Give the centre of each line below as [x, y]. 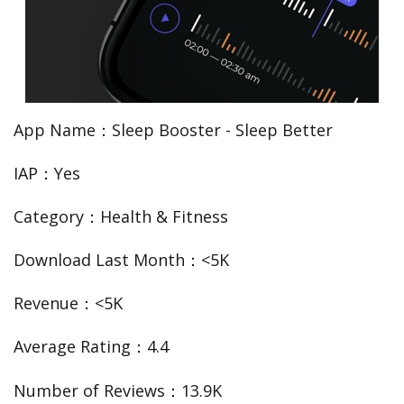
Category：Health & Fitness [121, 217]
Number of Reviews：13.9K [118, 390]
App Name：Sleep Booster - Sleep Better [173, 130]
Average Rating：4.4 [91, 347]
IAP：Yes [47, 174]
